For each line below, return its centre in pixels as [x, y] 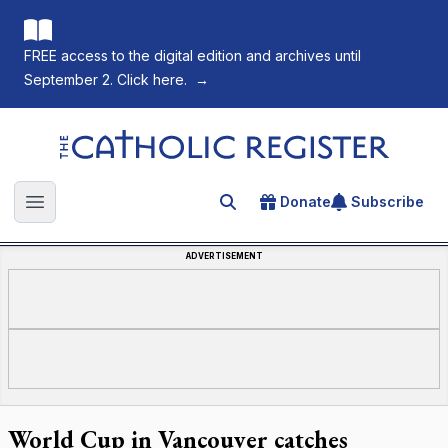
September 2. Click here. [105, 79]
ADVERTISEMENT [224, 256]
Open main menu [98, 212]
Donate [305, 201]
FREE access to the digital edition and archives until [192, 55]
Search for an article [298, 205]
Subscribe [387, 201]
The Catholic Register [136, 139]
